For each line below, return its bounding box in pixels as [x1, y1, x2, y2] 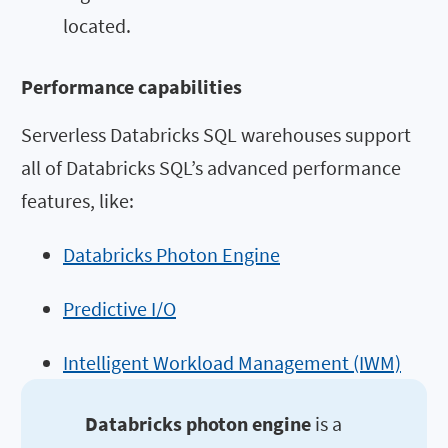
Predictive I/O [63, 295, 176, 321]
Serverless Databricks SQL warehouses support [21, 121, 411, 147]
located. [63, 12, 131, 38]
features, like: [21, 187, 134, 213]
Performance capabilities [21, 73, 242, 99]
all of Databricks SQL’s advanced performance [21, 154, 401, 180]
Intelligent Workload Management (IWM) [63, 349, 401, 375]
